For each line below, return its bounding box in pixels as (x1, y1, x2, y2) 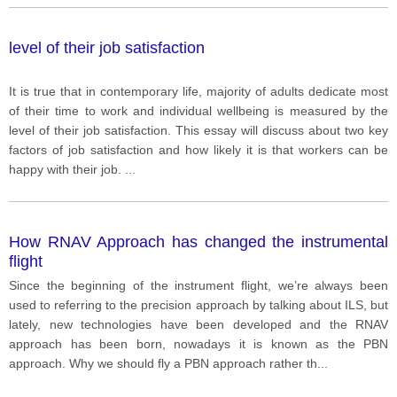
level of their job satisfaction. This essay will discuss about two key (9, 122, 388, 137)
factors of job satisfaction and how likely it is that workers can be (9, 142, 388, 157)
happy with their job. (9, 161, 125, 176)
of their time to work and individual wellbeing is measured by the (9, 103, 388, 118)
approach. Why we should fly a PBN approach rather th (9, 355, 317, 370)
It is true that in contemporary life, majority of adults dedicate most (9, 83, 388, 98)
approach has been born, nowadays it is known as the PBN (9, 336, 388, 351)
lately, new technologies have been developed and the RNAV (9, 316, 388, 331)
